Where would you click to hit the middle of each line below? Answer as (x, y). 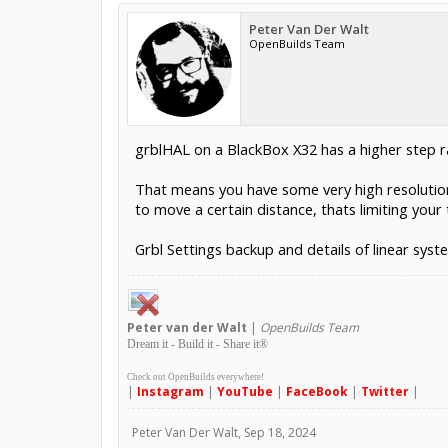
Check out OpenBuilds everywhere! (195, 376)
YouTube (244, 391)
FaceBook (316, 391)
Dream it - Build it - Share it (192, 343)
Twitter (384, 391)
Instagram (170, 391)
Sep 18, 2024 (279, 432)
